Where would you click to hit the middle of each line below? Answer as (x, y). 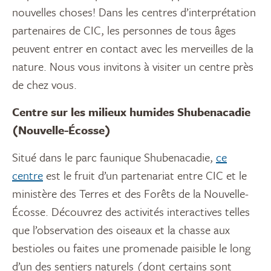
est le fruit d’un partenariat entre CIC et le (145, 175)
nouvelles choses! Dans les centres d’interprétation (134, 12)
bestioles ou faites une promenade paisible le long (131, 248)
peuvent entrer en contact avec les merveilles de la (133, 48)
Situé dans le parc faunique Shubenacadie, (114, 157)
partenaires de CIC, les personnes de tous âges (124, 30)
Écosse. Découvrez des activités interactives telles (131, 212)
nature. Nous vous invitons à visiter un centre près (133, 67)
